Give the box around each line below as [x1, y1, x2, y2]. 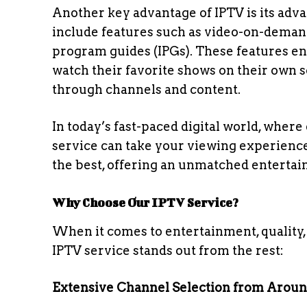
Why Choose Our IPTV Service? [52, 195, 238, 209]
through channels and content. [52, 82, 241, 97]
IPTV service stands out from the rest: [52, 243, 284, 258]
